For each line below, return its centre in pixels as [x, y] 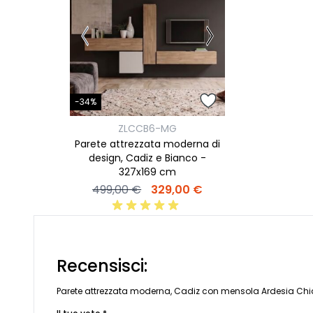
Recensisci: [102, 266]
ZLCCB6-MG [148, 129]
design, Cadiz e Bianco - [148, 158]
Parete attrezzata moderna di [148, 144]
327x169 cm [148, 172]
